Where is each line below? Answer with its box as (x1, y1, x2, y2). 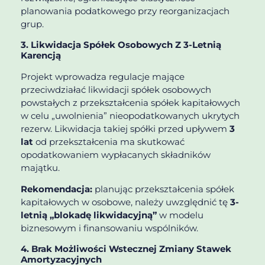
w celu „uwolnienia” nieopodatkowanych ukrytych (21, 109, 240, 121)
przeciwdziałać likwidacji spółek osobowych (21, 83, 211, 95)
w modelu (157, 209, 203, 221)
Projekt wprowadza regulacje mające (21, 70, 185, 82)
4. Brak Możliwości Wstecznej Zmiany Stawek (21, 243, 231, 254)
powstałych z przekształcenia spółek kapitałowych (21, 96, 240, 108)
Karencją (21, 49, 61, 61)
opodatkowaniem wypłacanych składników (21, 148, 211, 160)
